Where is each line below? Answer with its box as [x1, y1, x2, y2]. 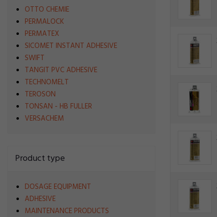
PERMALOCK [25, 16, 64, 28]
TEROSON [25, 89, 56, 100]
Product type [15, 152, 65, 166]
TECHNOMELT [25, 77, 69, 88]
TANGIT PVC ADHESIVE [25, 64, 97, 76]
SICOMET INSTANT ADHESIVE [25, 40, 117, 52]
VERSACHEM [25, 113, 64, 124]
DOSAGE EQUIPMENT [25, 181, 91, 193]
